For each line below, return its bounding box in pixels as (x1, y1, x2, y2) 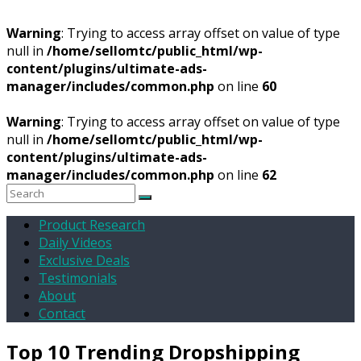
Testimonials (39, 269, 117, 287)
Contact (39, 305, 85, 322)
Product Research (39, 216, 145, 234)
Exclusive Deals (39, 251, 130, 269)
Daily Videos (39, 234, 112, 251)
